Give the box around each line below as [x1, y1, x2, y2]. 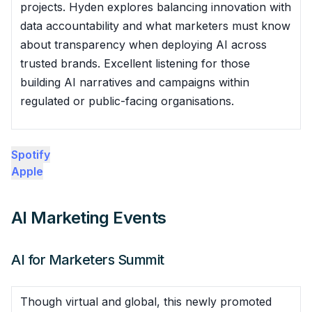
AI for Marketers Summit [11, 251, 164, 268]
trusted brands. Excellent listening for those [20, 56, 250, 70]
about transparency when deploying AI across [20, 37, 267, 52]
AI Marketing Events [11, 207, 166, 228]
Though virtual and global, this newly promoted [20, 294, 272, 309]
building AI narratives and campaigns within [20, 75, 249, 89]
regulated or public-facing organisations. [20, 93, 234, 108]
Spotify [11, 147, 50, 162]
